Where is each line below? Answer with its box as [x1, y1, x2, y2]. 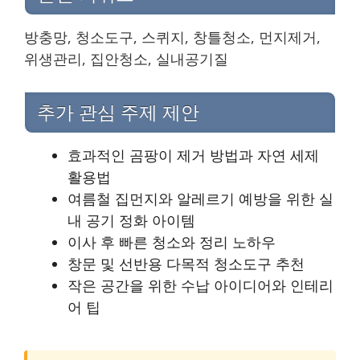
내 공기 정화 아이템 [67, 211, 195, 231]
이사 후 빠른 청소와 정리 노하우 [67, 232, 276, 252]
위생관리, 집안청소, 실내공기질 [24, 49, 228, 68]
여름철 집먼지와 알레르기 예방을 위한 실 [67, 189, 333, 209]
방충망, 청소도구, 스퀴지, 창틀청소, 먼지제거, [24, 27, 321, 47]
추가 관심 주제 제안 [37, 102, 199, 123]
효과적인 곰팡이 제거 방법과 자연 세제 [67, 145, 319, 166]
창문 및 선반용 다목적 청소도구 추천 [67, 254, 305, 274]
